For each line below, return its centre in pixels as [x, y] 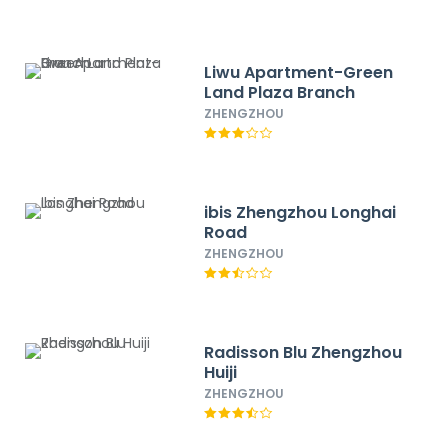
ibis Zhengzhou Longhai [300, 212]
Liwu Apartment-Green [299, 72]
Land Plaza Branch [280, 92]
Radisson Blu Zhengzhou [303, 352]
